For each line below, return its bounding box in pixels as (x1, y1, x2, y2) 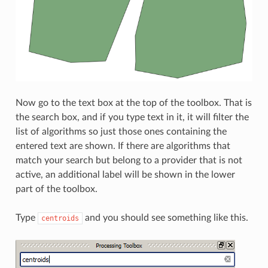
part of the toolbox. (15, 184, 98, 194)
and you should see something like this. (82, 212, 248, 223)
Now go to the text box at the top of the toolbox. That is (15, 98, 252, 108)
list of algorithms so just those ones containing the (15, 126, 227, 136)
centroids (41, 214, 79, 223)
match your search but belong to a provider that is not (15, 155, 242, 165)
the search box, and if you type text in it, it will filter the (15, 112, 249, 122)
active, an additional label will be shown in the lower (15, 169, 235, 179)
